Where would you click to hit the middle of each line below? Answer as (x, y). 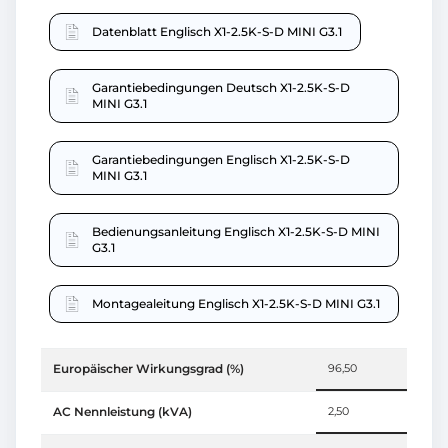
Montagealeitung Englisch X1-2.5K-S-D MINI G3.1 (236, 303)
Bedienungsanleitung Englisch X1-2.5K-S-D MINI (236, 231)
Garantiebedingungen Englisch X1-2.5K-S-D (221, 159)
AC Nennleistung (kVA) (122, 411)
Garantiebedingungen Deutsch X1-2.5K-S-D (221, 87)
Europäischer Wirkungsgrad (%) (148, 368)
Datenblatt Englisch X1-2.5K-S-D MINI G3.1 (217, 31)
